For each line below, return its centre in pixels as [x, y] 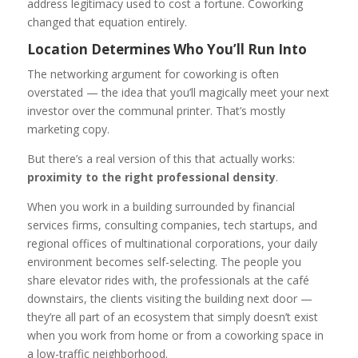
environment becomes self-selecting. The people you [164, 262]
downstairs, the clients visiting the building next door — [169, 299]
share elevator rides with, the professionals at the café [168, 280]
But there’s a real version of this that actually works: [161, 159]
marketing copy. [68, 129]
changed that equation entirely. [107, 22]
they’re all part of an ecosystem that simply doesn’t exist [172, 317]
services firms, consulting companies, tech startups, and [172, 225]
